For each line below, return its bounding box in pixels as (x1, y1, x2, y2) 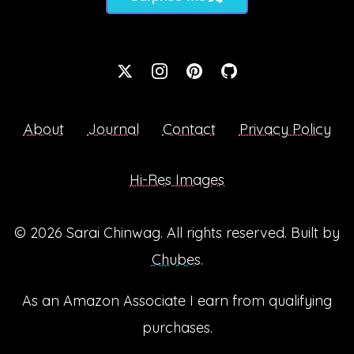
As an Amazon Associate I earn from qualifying (22, 292, 332, 311)
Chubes (151, 250, 201, 269)
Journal (87, 120, 139, 139)
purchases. (141, 318, 213, 337)
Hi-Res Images (130, 171, 224, 190)
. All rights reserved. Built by (160, 224, 340, 243)
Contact (162, 120, 216, 139)
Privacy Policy (239, 120, 331, 139)
